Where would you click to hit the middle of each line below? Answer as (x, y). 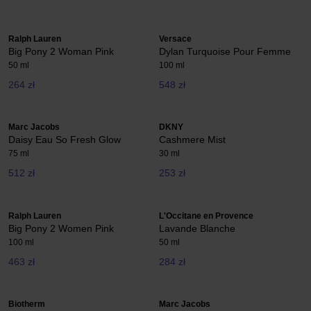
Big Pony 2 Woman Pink (61, 51)
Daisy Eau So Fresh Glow (65, 140)
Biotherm (27, 304)
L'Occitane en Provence (206, 216)
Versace (175, 39)
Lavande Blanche (197, 228)
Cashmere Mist (192, 140)
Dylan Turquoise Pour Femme (225, 51)
